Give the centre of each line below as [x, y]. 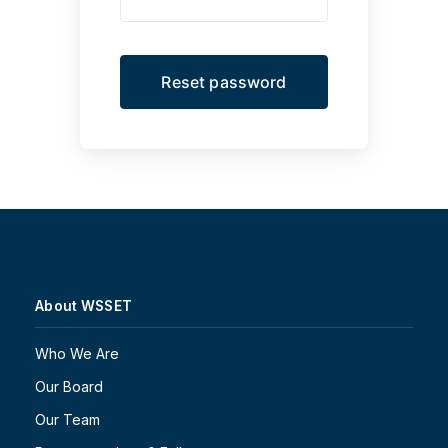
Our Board [69, 387]
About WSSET [84, 306]
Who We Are [77, 354]
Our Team [67, 420]
